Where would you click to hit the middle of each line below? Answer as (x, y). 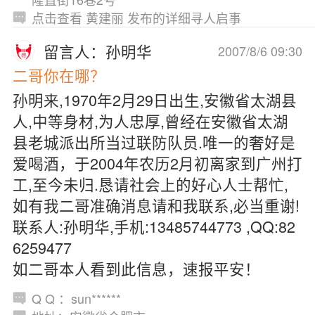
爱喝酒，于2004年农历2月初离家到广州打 (157, 162)
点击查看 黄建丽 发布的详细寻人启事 (136, 18)
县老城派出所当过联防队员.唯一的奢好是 (154, 141)
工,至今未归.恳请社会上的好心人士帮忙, (150, 184)
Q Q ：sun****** (76, 298)
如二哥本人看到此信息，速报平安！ (136, 268)
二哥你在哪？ (59, 75)
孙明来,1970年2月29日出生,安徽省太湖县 (154, 99)
